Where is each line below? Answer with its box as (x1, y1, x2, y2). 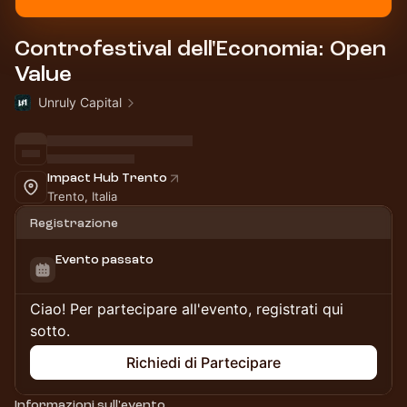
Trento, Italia (47, 189, 117, 203)
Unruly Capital (38, 94, 122, 110)
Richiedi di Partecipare (126, 353, 281, 372)
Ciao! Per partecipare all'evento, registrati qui (30, 300, 343, 318)
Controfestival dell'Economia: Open (15, 36, 386, 61)
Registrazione (30, 216, 118, 230)
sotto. (30, 322, 70, 340)
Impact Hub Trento (47, 171, 167, 184)
